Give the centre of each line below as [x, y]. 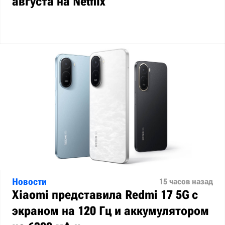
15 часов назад [186, 182]
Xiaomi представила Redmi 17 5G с [105, 195]
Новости [29, 182]
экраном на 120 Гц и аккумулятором [110, 211]
